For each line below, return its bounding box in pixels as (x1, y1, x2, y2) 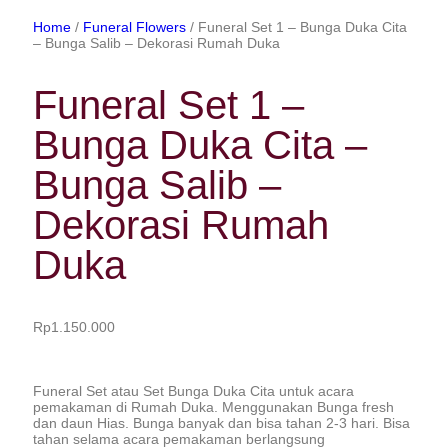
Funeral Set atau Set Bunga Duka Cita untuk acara (33, 383, 354, 399)
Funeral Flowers (83, 19, 186, 35)
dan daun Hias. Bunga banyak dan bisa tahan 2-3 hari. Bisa (33, 415, 410, 431)
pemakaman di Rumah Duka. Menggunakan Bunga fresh (33, 399, 394, 415)
